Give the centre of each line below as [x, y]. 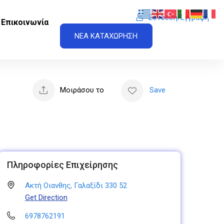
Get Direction [46, 197]
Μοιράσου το [82, 90]
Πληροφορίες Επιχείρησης [62, 164]
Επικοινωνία [25, 22]
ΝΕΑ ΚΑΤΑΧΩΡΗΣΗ [106, 36]
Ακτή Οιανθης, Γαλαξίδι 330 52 [76, 185]
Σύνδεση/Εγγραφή [179, 18]
